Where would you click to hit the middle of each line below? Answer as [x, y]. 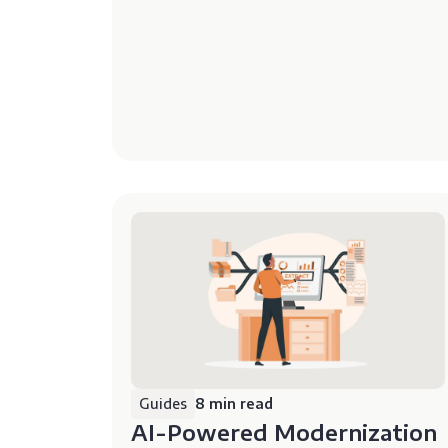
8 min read [234, 403]
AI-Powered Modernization [284, 431]
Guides [163, 403]
